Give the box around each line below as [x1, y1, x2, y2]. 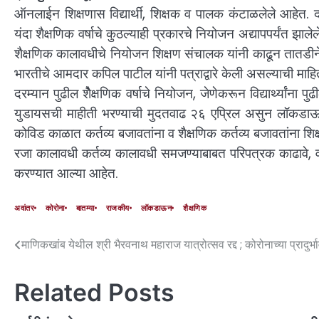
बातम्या [75, 202, 95, 214]
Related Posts [14, 277, 174, 307]
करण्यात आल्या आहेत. [14, 164, 118, 184]
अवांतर [14, 202, 34, 214]
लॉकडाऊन [140, 202, 172, 214]
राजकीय [105, 202, 130, 214]
